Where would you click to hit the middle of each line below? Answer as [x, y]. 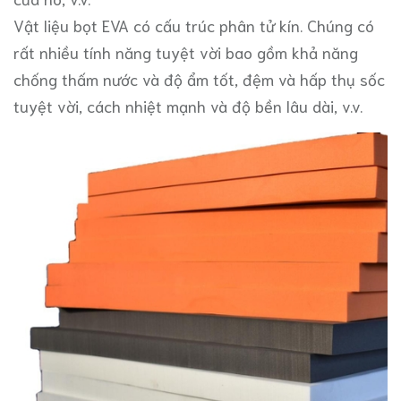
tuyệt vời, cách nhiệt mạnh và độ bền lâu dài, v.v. [190, 106]
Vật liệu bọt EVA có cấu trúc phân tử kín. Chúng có [194, 25]
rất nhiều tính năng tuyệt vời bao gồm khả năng [186, 52]
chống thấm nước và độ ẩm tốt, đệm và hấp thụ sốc [199, 79]
